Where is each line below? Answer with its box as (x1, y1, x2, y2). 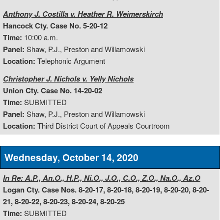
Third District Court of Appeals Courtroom (35, 120, 170, 131)
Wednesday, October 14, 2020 (4, 150, 138, 164)
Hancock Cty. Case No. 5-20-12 (3, 20, 108, 31)
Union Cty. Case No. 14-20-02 (3, 85, 102, 96)
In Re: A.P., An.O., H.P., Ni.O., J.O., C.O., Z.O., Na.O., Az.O (3, 172, 200, 183)
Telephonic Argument (35, 55, 105, 66)
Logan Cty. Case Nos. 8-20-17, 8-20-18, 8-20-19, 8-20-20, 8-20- (3, 184, 209, 195)
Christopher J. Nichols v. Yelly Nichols (3, 73, 134, 84)
